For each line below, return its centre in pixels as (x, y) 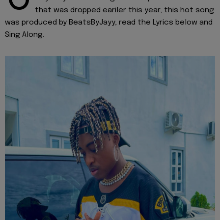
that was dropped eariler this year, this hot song (124, 11)
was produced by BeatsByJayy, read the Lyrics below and (109, 23)
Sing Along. (25, 35)
